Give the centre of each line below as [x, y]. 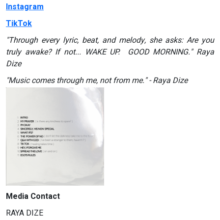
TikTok [19, 24]
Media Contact [33, 197]
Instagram [25, 7]
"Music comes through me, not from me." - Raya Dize [97, 81]
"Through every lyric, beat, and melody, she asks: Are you [110, 41]
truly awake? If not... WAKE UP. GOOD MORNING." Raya [110, 52]
